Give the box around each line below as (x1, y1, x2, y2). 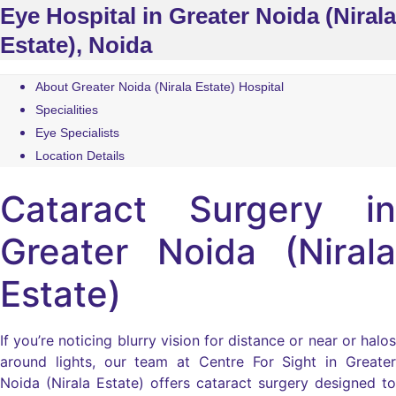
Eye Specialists (35, 126, 119, 140)
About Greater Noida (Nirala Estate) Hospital (35, 80, 284, 94)
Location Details (35, 148, 125, 163)
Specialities (35, 103, 98, 117)
